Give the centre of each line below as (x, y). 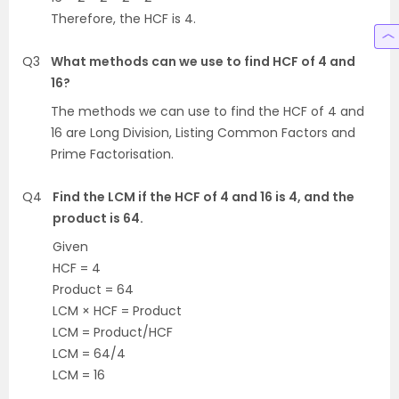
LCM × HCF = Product (117, 310)
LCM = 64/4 (89, 353)
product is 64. (98, 218)
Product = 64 (93, 289)
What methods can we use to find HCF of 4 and (203, 61)
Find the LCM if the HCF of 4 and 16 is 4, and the (204, 196)
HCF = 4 (77, 268)
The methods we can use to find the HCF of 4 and (208, 111)
